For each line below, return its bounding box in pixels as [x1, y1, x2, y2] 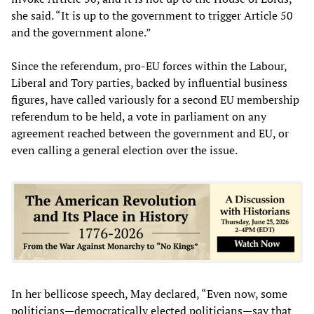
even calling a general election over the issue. [11, 142, 238, 158]
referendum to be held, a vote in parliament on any [11, 108, 266, 124]
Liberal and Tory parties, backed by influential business [11, 74, 287, 90]
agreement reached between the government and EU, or [11, 125, 289, 141]
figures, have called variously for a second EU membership [11, 91, 299, 107]
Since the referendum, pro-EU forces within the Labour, [11, 57, 287, 74]
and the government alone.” [11, 24, 151, 40]
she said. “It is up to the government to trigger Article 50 [11, 7, 293, 23]
